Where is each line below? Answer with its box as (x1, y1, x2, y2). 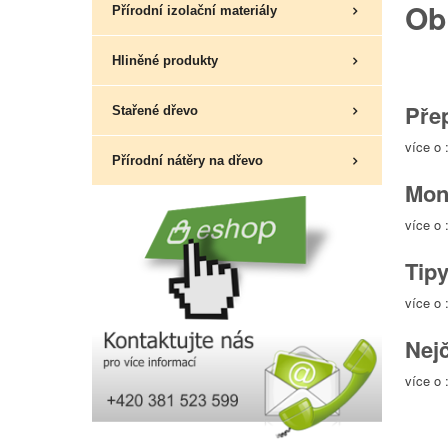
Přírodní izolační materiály (112, 3, 277, 18)
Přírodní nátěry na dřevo (112, 153, 263, 168)
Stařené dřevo (112, 103, 198, 118)
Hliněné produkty (112, 53, 218, 68)
